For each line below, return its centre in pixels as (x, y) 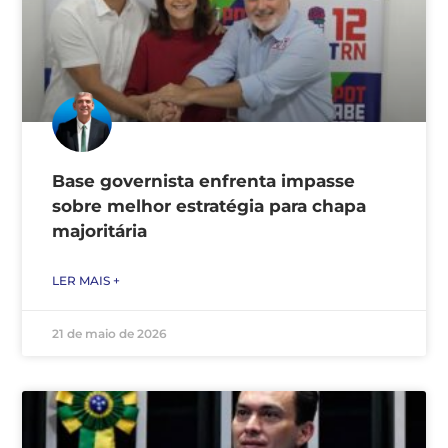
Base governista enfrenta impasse (203, 180)
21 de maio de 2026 (109, 333)
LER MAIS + (86, 280)
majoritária (99, 230)
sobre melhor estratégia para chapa (209, 205)
